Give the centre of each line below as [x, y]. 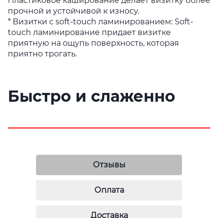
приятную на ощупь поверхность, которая [93, 43]
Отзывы [109, 165]
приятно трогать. [42, 54]
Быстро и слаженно [91, 96]
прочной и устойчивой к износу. [73, 11]
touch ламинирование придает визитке [89, 32]
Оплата [109, 190]
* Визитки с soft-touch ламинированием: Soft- [100, 22]
